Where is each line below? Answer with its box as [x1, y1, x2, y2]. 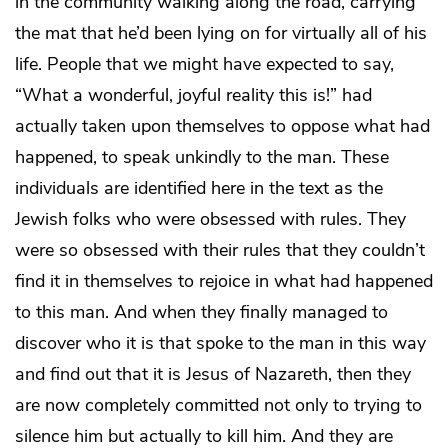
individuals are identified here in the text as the [15, 176, 383, 201]
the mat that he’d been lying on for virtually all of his [15, 21, 427, 46]
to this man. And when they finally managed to [15, 300, 388, 325]
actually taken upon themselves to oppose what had [15, 114, 430, 139]
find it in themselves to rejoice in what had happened [15, 269, 433, 294]
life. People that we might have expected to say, [15, 52, 394, 77]
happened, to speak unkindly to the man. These [15, 145, 389, 170]
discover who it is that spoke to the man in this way [15, 331, 426, 356]
